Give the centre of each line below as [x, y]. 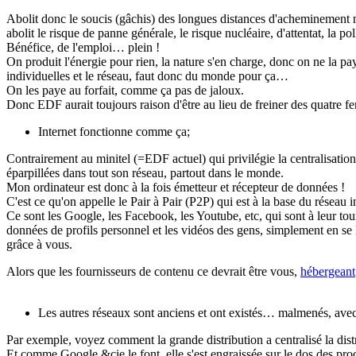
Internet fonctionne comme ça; [114, 131]
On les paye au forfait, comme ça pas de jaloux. [125, 90]
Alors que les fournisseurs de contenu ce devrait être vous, [153, 271]
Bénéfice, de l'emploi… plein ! [83, 47]
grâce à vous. [39, 244]
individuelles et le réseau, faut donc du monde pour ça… [147, 75]
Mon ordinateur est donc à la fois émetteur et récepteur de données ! [176, 187]
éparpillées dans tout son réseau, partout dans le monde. [145, 172]
